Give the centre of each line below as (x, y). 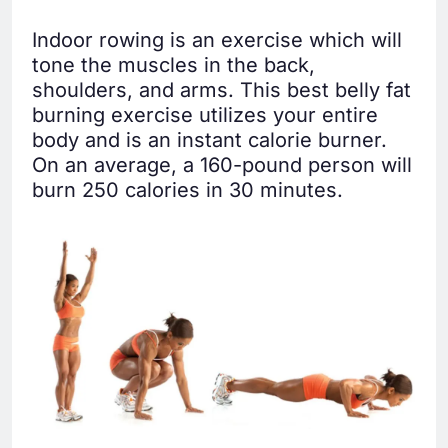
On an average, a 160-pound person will (222, 165)
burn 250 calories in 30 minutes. (187, 190)
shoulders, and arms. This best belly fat (221, 90)
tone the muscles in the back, (173, 65)
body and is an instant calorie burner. (209, 140)
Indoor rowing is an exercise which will (217, 40)
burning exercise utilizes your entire (205, 115)
